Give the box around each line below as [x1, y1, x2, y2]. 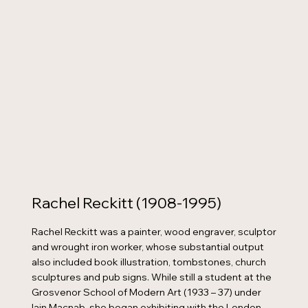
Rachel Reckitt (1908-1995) [31, 192, 221, 212]
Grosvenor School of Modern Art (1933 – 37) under [31, 285, 261, 298]
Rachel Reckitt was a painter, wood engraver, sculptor [31, 225, 276, 238]
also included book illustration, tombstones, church [31, 255, 266, 268]
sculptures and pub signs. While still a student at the [31, 270, 272, 283]
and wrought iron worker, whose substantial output [31, 240, 264, 253]
